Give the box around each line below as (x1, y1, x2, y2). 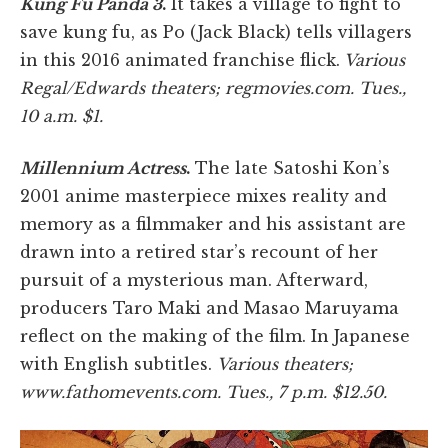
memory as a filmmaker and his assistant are (20, 213, 406, 234)
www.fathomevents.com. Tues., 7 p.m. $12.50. (20, 381, 387, 402)
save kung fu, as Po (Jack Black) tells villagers (20, 21, 412, 42)
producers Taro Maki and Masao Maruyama (20, 297, 399, 318)
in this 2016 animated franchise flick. (20, 49, 340, 70)
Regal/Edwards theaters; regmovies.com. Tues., (20, 77, 406, 98)
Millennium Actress (20, 157, 186, 178)
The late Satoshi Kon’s (190, 157, 390, 178)
